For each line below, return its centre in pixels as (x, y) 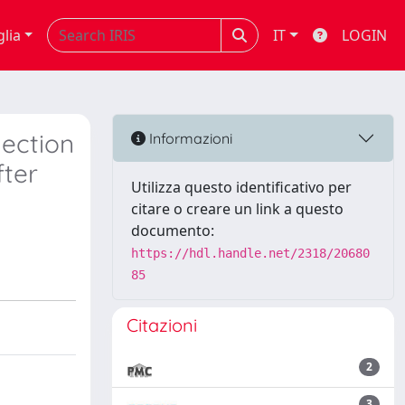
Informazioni (189, 138)
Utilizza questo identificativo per (241, 187)
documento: (173, 231)
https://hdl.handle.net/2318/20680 (250, 253)
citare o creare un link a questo (237, 209)
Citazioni (162, 325)
